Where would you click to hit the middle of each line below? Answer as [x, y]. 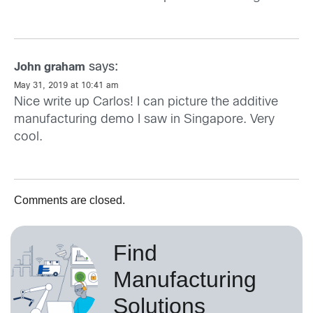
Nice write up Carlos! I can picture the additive [146, 102]
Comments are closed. [70, 200]
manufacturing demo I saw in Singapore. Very [144, 119]
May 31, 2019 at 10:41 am [66, 86]
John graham [50, 67]
